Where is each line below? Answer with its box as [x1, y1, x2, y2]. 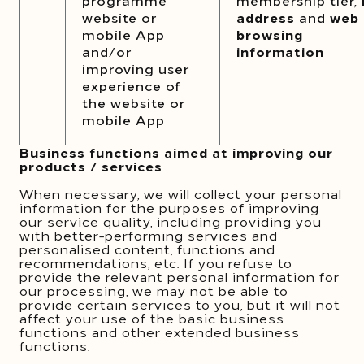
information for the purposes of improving [19, 198, 319, 216]
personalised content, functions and [19, 240, 275, 258]
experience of [82, 76, 180, 94]
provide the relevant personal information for [19, 267, 340, 285]
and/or [82, 42, 132, 60]
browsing [236, 25, 303, 43]
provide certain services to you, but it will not [19, 295, 340, 313]
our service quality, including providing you [19, 212, 322, 230]
